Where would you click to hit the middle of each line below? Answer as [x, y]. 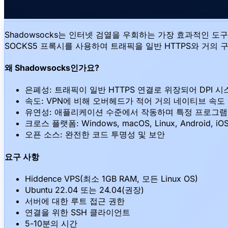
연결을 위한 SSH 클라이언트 [78, 212]
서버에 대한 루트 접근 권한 [75, 201]
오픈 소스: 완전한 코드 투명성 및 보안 [95, 135]
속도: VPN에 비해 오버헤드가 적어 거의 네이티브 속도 [125, 101]
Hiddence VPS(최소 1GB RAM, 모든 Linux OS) [111, 178]
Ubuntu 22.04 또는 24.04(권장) [84, 190]
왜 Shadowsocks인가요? [52, 68]
